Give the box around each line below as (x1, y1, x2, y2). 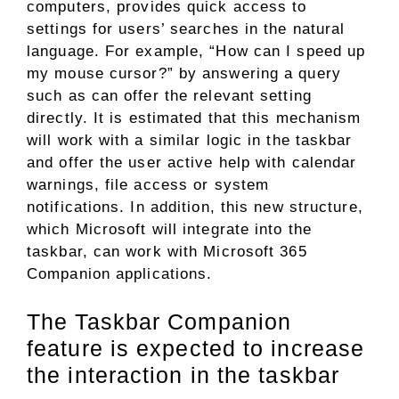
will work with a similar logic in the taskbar (27, 132, 353, 149)
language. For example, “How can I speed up (27, 43, 366, 60)
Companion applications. (27, 265, 213, 282)
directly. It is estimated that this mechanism (27, 110, 362, 126)
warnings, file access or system (27, 176, 270, 193)
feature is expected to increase (27, 335, 365, 361)
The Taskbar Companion (27, 308, 292, 334)
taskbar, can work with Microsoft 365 (27, 243, 307, 260)
